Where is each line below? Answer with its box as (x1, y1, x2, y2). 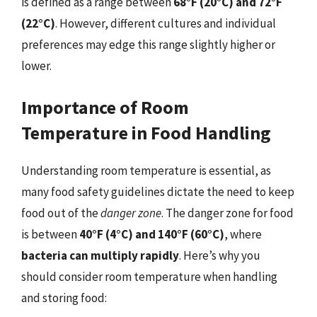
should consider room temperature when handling (21, 268, 277, 284)
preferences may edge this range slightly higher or (21, 37, 275, 52)
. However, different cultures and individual (55, 16, 276, 31)
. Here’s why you (179, 247, 260, 263)
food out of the (21, 204, 100, 221)
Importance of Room (21, 95, 189, 119)
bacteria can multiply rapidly (21, 247, 179, 263)
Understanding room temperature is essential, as (21, 162, 271, 178)
